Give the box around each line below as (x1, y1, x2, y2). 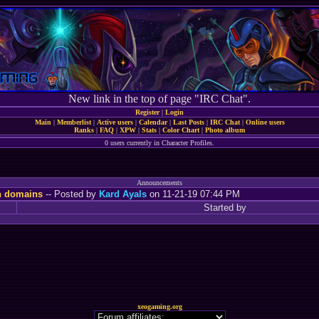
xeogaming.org (137, 303, 182, 310)
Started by (204, 202, 246, 213)
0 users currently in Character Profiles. (105, 139, 214, 147)
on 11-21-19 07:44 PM (147, 189, 240, 199)
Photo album (205, 126, 245, 134)
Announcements (137, 179, 182, 187)
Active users (96, 118, 133, 126)
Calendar (138, 118, 167, 126)
